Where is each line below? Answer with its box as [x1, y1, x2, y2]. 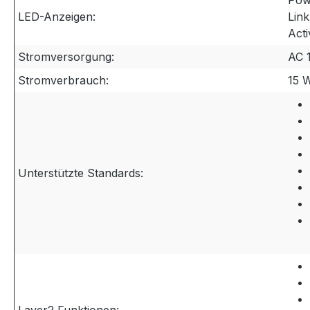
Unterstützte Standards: [18, 166, 143, 180]
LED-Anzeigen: [18, 10, 95, 24]
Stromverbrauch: [18, 73, 109, 87]
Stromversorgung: [18, 50, 114, 64]
